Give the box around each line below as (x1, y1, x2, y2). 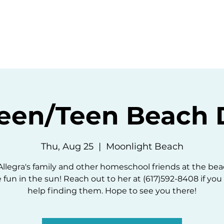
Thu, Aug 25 (40, 141, 93, 152)
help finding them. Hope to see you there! (27, 186, 196, 195)
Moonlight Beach (105, 141, 183, 152)
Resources (129, 19, 176, 28)
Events (72, 19, 104, 28)
